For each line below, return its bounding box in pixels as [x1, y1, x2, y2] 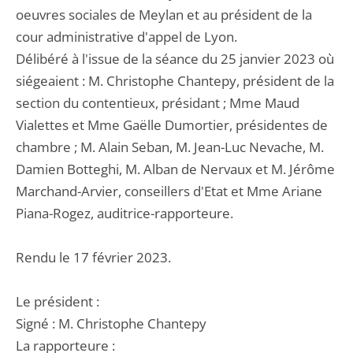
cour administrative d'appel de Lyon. [16, 28, 237, 46]
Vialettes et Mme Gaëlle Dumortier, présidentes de [16, 116, 328, 134]
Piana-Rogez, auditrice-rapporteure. [16, 204, 233, 222]
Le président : [16, 292, 99, 310]
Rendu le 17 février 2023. [16, 248, 171, 266]
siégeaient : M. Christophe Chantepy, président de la [16, 72, 334, 90]
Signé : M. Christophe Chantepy [16, 314, 206, 333]
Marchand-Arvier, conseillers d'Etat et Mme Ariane [16, 182, 322, 200]
